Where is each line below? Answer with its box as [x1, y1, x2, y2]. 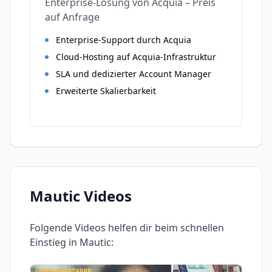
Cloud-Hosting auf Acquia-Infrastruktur [56, 51, 216, 63]
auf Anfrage [45, 10, 100, 24]
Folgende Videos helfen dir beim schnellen [30, 221, 224, 234]
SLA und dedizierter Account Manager [56, 68, 211, 80]
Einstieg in [30, 236, 80, 249]
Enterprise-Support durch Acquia [56, 34, 191, 46]
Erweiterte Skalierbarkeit [56, 85, 156, 97]
